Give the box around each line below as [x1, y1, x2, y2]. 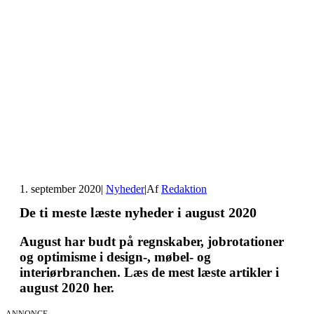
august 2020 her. [20, 280, 114, 296]
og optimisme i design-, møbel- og [20, 250, 211, 265]
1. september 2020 [20, 182, 101, 195]
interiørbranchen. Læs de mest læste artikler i [20, 265, 279, 280]
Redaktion [161, 182, 207, 195]
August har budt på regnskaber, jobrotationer [20, 234, 284, 250]
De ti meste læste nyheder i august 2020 [20, 205, 257, 221]
